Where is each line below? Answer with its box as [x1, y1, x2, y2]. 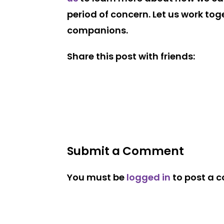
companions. [67, 23, 128, 36]
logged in [126, 170, 171, 183]
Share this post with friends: [67, 49, 195, 62]
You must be [67, 170, 127, 183]
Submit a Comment [67, 142, 184, 159]
